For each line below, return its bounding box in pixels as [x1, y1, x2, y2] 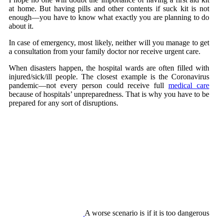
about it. [9, 21, 34, 30]
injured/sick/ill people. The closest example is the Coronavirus [9, 72, 209, 81]
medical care [168, 81, 210, 90]
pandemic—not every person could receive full [9, 81, 169, 90]
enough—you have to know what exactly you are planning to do [9, 13, 209, 21]
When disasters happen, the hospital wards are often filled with [9, 63, 209, 72]
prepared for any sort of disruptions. [9, 98, 118, 107]
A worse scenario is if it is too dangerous [85, 208, 210, 217]
